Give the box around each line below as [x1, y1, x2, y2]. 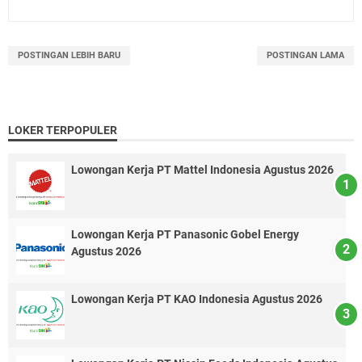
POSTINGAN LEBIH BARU [18, 49, 120, 61]
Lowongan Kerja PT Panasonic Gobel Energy [71, 227, 299, 241]
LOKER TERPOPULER [8, 123, 117, 137]
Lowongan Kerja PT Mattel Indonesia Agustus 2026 [71, 162, 334, 176]
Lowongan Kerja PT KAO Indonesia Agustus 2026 [71, 292, 322, 305]
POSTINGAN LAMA [267, 49, 344, 61]
